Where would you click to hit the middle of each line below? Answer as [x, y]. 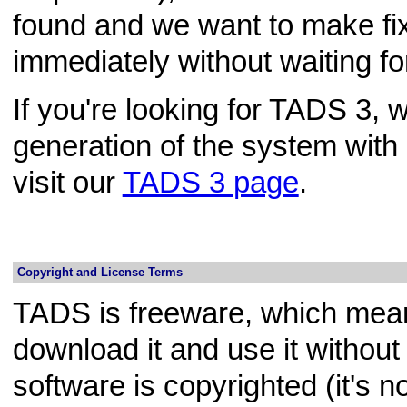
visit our [67, 182]
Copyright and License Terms [99, 272]
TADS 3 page [210, 182]
